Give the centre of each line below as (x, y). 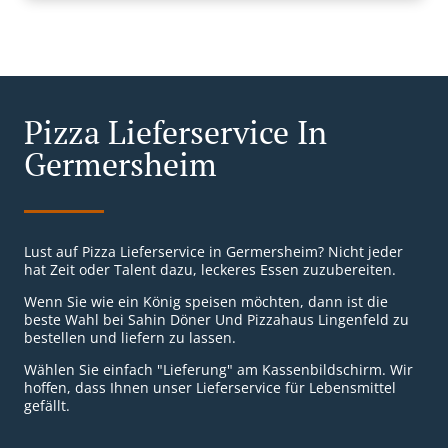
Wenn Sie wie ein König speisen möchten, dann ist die (206, 302)
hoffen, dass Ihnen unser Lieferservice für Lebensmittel (210, 388)
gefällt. (47, 406)
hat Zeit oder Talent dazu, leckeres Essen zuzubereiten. (210, 270)
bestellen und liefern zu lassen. (130, 338)
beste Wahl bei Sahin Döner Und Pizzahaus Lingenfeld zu (216, 320)
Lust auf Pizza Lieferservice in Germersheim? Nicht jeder (213, 252)
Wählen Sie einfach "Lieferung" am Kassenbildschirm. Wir (218, 370)
